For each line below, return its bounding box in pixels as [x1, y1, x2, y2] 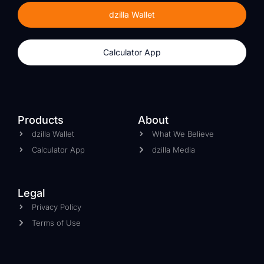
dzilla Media [152, 145, 195, 155]
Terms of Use [32, 218, 81, 228]
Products [18, 114, 64, 127]
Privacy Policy [32, 202, 81, 212]
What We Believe [152, 129, 214, 139]
